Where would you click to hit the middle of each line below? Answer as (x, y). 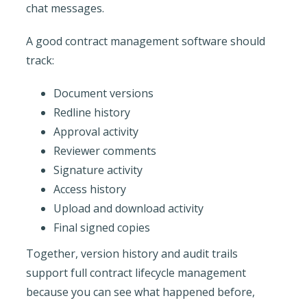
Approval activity (96, 131)
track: (40, 60)
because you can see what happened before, (140, 292)
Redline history (91, 112)
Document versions (103, 93)
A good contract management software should (145, 41)
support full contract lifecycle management (136, 272)
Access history (89, 189)
